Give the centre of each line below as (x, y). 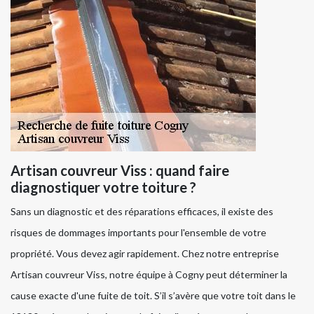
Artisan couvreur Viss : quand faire (120, 171)
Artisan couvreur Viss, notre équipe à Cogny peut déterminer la (149, 275)
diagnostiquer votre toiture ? (103, 187)
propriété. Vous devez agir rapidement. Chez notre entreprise (145, 254)
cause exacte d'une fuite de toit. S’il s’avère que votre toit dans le (153, 296)
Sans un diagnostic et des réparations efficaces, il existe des (142, 212)
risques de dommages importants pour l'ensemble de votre (138, 233)
